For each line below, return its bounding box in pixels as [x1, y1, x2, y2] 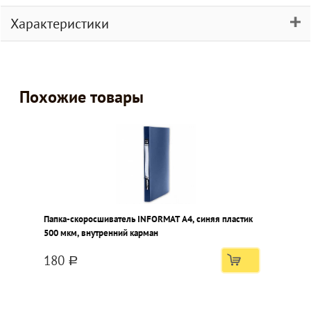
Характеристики [10, 15, 109, 33]
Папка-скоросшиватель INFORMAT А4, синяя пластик [44, 213, 253, 225]
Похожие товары [19, 86, 144, 108]
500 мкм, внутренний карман [44, 227, 158, 239]
